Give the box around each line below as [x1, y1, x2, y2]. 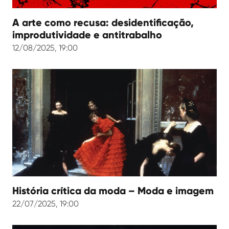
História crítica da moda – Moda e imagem [12, 184, 214, 197]
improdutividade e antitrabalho [12, 28, 162, 41]
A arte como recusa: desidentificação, [12, 16, 194, 29]
